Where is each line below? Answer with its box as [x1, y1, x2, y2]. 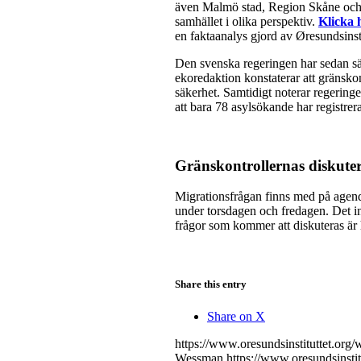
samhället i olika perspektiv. [175, 14, 318, 28]
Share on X [207, 309, 265, 323]
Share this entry [175, 278, 247, 291]
